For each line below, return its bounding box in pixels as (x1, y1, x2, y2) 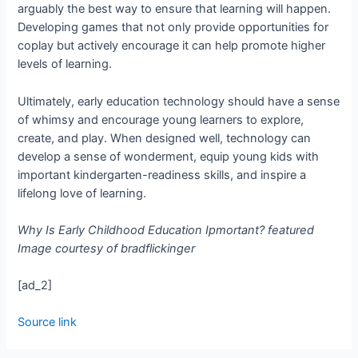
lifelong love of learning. (18, 185, 147, 201)
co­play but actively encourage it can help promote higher (18, 38, 326, 54)
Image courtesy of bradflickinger (18, 241, 196, 256)
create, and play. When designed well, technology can (18, 130, 312, 145)
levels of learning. (18, 57, 113, 72)
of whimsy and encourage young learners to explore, (18, 112, 304, 127)
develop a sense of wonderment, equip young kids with (18, 149, 320, 164)
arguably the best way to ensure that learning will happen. (18, 2, 332, 17)
